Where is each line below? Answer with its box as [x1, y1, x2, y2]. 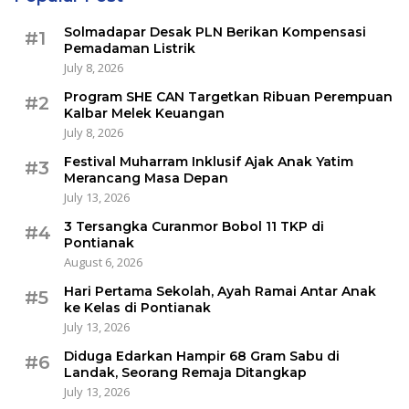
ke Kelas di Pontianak [64, 299, 211, 316]
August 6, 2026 [64, 253, 142, 270]
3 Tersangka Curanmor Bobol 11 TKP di [64, 217, 324, 235]
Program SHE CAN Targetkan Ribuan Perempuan [64, 88, 393, 105]
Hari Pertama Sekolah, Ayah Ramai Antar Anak [64, 282, 376, 299]
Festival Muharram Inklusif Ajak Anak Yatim [64, 152, 353, 170]
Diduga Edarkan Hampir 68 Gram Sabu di [64, 347, 340, 364]
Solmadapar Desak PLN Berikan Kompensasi [64, 23, 366, 40]
